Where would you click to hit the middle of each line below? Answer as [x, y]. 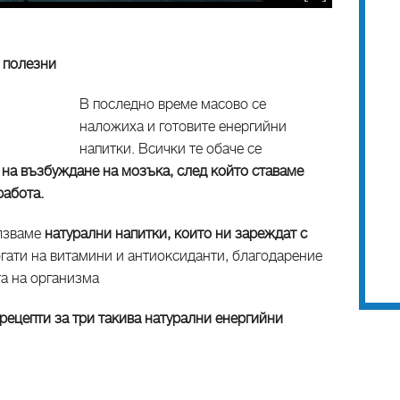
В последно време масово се [173, 104]
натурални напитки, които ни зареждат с [176, 234]
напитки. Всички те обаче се [171, 149]
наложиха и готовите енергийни [183, 127]
